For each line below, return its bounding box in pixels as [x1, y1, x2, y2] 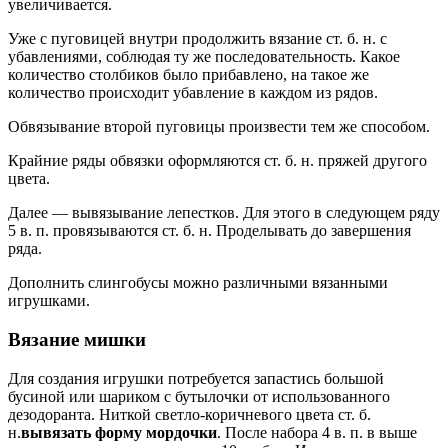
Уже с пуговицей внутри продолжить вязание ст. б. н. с [8, 30, 387, 48]
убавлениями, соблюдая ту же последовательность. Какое [8, 48, 400, 66]
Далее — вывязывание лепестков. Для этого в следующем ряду [8, 204, 440, 222]
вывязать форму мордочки [21, 423, 217, 441]
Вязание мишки [8, 328, 146, 350]
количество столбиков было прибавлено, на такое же [8, 66, 369, 84]
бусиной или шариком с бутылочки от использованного [8, 387, 390, 405]
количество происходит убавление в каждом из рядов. [8, 84, 378, 102]
